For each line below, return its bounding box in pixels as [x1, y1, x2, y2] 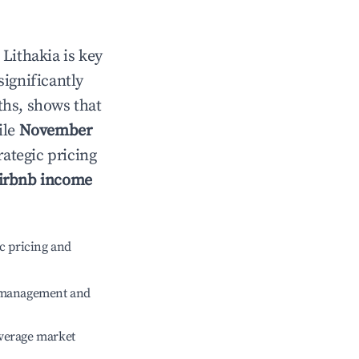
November [18, 121, 92, 141]
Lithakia [2, 46, 60, 67]
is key [59, 46, 103, 67]
